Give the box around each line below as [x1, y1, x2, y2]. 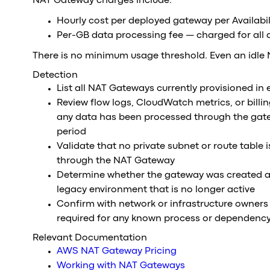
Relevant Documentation [32, 234, 147, 242]
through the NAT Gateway [56, 157, 175, 165]
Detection [32, 71, 78, 80]
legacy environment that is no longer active [56, 186, 255, 194]
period [56, 128, 86, 136]
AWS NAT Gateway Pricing [56, 247, 177, 256]
